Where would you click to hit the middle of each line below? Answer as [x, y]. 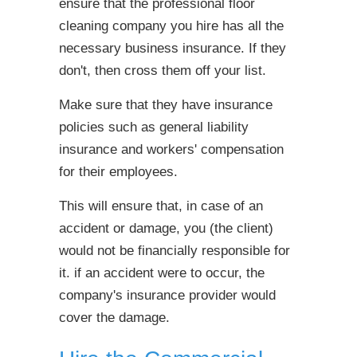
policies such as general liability [154, 127]
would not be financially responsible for [175, 251]
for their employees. [118, 172]
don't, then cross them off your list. [163, 71]
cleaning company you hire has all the [171, 26]
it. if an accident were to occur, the [162, 273]
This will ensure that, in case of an [161, 206]
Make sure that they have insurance [166, 105]
